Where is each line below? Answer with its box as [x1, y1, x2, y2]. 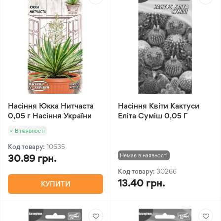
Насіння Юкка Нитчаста [8, 101, 94, 111]
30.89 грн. [8, 152, 56, 165]
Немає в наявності [120, 152, 168, 159]
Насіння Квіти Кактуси [118, 101, 199, 111]
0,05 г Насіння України [8, 111, 92, 121]
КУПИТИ [40, 180, 71, 188]
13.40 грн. [118, 177, 165, 189]
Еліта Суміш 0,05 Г [118, 111, 187, 121]
